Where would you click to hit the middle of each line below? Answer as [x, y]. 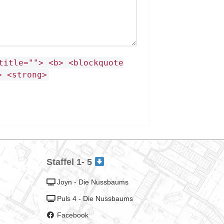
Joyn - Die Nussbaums [93, 182]
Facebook [73, 215]
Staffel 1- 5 [70, 162]
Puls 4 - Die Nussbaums [95, 199]
